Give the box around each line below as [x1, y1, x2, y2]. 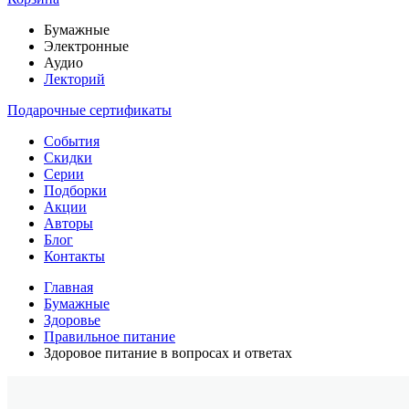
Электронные [44, 38, 129, 54]
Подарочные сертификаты [7, 102, 172, 118]
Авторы [44, 215, 93, 231]
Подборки [44, 183, 107, 198]
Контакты [44, 248, 105, 264]
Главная [44, 279, 93, 295]
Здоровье [44, 312, 100, 328]
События [44, 133, 100, 149]
